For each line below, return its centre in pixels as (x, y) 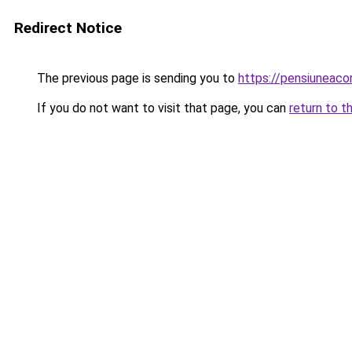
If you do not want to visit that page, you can (161, 108)
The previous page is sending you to (136, 78)
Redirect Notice (68, 28)
